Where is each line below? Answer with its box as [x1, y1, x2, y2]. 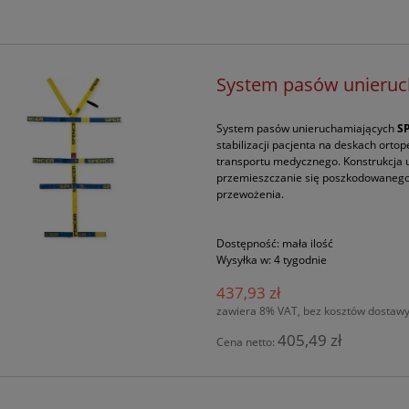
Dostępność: [216, 236, 280, 252]
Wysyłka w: [216, 252, 272, 268]
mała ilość [282, 236, 334, 252]
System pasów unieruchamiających [216, 121, 398, 137]
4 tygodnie [274, 252, 328, 268]
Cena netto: [216, 334, 278, 351]
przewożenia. [216, 186, 285, 203]
